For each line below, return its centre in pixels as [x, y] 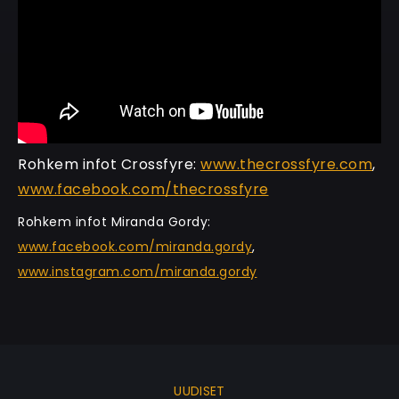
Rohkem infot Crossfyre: [109, 164]
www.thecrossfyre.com [286, 164]
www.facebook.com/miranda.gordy [135, 246]
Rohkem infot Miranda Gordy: [114, 221]
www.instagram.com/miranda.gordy [138, 271]
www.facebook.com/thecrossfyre [143, 189]
